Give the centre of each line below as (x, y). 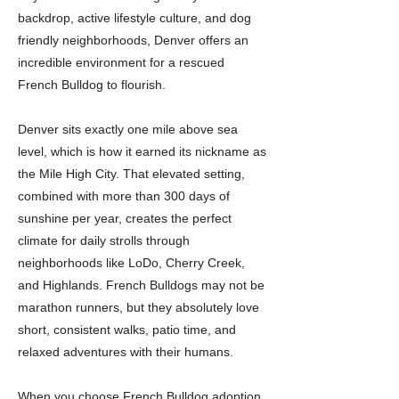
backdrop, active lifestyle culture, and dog (134, 18)
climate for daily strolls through (104, 240)
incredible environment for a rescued (121, 62)
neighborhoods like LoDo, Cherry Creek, (131, 263)
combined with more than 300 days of (124, 196)
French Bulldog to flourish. (92, 85)
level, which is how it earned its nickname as (142, 151)
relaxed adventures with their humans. (126, 352)
